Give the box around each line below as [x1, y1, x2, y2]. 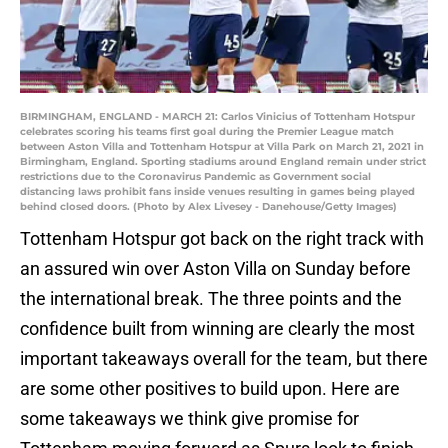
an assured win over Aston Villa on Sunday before [20, 258, 411, 280]
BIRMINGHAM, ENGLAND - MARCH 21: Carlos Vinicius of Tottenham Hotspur [20, 110, 415, 124]
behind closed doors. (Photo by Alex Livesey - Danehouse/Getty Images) [20, 200, 397, 214]
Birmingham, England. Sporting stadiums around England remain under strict [20, 155, 426, 169]
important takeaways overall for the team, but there [20, 348, 428, 370]
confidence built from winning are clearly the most [20, 318, 415, 340]
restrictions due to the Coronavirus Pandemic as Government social [20, 170, 371, 184]
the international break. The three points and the [20, 288, 402, 310]
